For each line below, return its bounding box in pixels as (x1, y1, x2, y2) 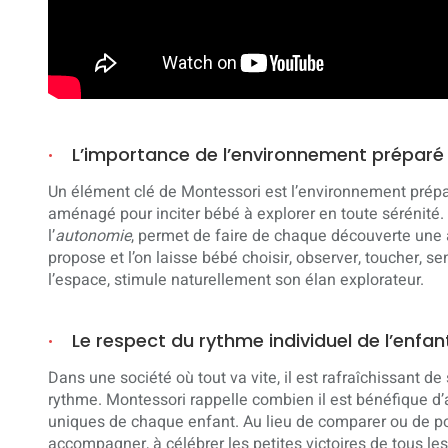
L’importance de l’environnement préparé (72, 142, 444, 168)
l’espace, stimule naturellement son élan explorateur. (48, 267, 424, 292)
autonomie (55, 223, 131, 248)
